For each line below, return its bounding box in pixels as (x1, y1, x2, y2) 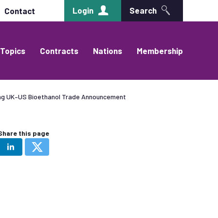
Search (129, 5, 157, 15)
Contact (4, 6, 35, 16)
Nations (93, 46, 122, 55)
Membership (137, 46, 183, 55)
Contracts (40, 46, 78, 55)
